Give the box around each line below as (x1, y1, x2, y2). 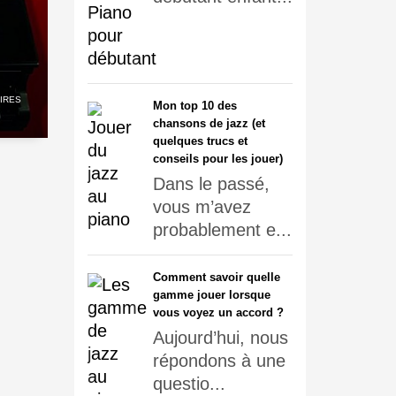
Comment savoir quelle (152, 270, 280, 284)
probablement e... (152, 220, 292, 240)
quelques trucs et (152, 134, 247, 148)
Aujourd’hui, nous (152, 328, 288, 347)
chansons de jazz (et (152, 117, 265, 130)
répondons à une (152, 351, 286, 370)
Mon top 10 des (152, 99, 237, 112)
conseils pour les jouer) (152, 152, 283, 165)
